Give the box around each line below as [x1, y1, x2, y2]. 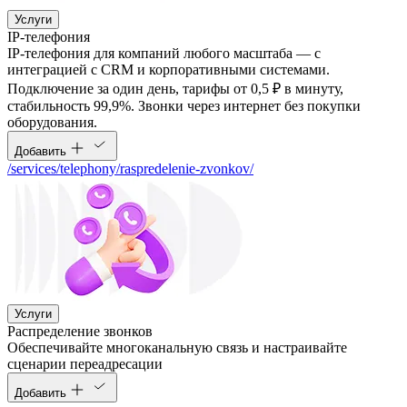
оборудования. [7, 114, 97, 131]
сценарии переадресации [7, 356, 163, 372]
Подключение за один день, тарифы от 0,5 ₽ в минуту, [7, 81, 343, 97]
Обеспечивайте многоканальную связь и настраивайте [7, 340, 347, 356]
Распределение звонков [7, 323, 153, 340]
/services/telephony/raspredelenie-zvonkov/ [7, 161, 253, 177]
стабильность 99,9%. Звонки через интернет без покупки [7, 98, 361, 114]
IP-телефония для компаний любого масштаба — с [7, 45, 321, 62]
